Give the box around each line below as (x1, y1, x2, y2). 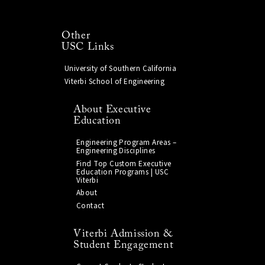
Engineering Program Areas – (76, 137, 177, 148)
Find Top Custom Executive (76, 158, 172, 169)
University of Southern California (64, 63, 177, 75)
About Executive (73, 104, 151, 116)
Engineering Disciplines (76, 146, 156, 157)
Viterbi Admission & (73, 228, 173, 240)
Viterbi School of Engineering (64, 76, 165, 87)
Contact (76, 200, 105, 211)
